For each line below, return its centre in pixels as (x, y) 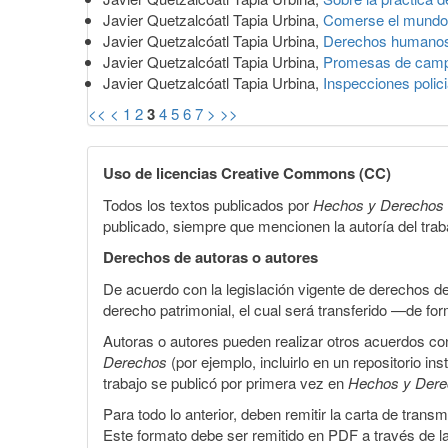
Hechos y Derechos (378, 204)
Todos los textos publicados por (208, 204)
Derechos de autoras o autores (210, 256)
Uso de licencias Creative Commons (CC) (247, 172)
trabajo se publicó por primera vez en (225, 382)
